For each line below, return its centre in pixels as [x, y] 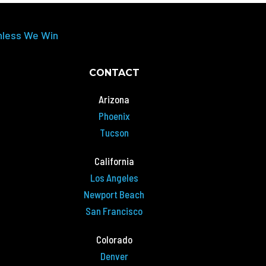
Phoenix [114, 116]
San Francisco [114, 211]
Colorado [114, 240]
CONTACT [114, 73]
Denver [114, 256]
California [114, 161]
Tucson [114, 133]
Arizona [114, 99]
